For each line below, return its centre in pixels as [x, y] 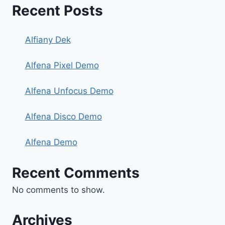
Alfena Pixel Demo [62, 65]
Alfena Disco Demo [63, 117]
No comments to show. [59, 190]
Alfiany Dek [48, 40]
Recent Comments [76, 173]
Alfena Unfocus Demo [69, 91]
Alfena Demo [51, 142]
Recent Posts [58, 11]
